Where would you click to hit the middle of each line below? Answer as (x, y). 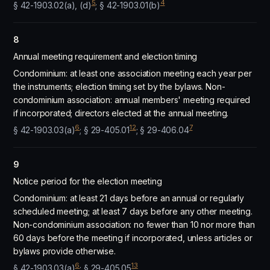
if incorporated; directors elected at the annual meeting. (121, 113)
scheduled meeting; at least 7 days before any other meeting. (133, 211)
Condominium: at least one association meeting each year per (133, 73)
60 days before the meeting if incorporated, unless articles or (133, 238)
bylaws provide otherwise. (64, 251)
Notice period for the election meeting (88, 181)
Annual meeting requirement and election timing (105, 56)
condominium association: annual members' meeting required (132, 100)
